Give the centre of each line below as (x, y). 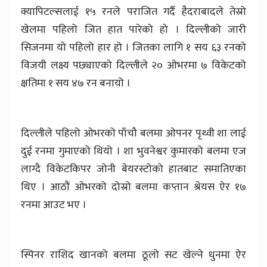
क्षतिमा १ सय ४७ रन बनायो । (76, 84)
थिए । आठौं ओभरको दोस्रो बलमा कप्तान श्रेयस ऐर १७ (133, 187)
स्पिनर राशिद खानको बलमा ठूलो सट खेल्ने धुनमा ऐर (133, 255)
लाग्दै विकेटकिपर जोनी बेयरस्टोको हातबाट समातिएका (133, 170)
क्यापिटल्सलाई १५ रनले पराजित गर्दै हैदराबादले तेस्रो (133, 12)
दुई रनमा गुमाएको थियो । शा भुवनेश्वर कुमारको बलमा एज (133, 152)
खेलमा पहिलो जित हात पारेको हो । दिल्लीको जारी (133, 30)
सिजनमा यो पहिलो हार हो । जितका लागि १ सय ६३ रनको (133, 48)
